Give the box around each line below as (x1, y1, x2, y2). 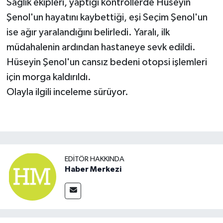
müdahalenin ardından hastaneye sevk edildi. (6, 42, 196, 53)
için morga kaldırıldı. (6, 72, 91, 83)
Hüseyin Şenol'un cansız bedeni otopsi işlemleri (6, 57, 207, 68)
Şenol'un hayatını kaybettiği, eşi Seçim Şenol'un (6, 12, 208, 23)
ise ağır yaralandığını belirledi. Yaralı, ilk (6, 27, 170, 38)
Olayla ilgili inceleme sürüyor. (6, 87, 128, 98)
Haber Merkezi (65, 165, 121, 174)
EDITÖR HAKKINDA (65, 155, 124, 163)
